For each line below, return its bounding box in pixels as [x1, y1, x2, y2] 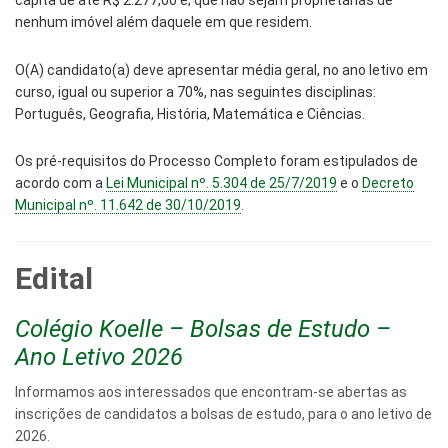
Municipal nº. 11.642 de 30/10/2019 [15, 196, 241, 213]
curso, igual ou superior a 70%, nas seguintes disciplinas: [15, 83, 376, 100]
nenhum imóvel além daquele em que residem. [15, 14, 312, 31]
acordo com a [15, 174, 103, 191]
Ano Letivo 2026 [15, 342, 183, 371]
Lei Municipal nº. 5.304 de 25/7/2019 [106, 174, 337, 191]
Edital [15, 260, 93, 296]
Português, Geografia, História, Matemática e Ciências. [15, 105, 365, 122]
